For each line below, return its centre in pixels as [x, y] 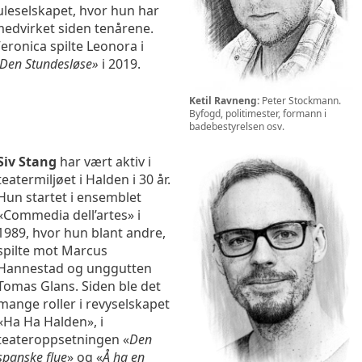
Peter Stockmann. [300, 101]
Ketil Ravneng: [224, 101]
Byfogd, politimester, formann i [258, 114]
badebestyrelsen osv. [237, 127]
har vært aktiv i [105, 162]
